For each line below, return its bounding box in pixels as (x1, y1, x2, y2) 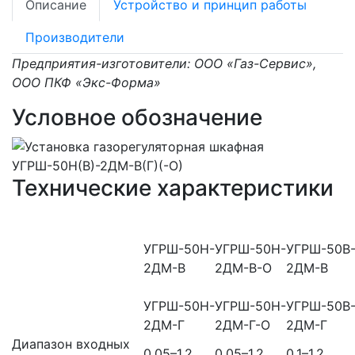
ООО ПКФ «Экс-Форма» (12, 74, 161, 91)
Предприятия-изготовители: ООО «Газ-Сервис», (12, 55, 316, 72)
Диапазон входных (12, 336, 130, 353)
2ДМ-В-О (215, 260, 272, 277)
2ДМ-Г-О (215, 317, 270, 334)
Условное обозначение (12, 104, 262, 132)
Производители (25, 29, 124, 46)
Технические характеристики (12, 174, 334, 202)
